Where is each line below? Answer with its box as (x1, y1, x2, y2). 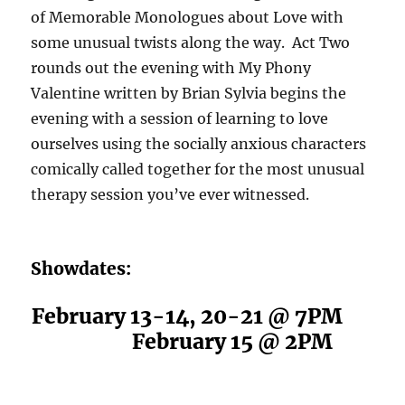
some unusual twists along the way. (31, 33, 293, 52)
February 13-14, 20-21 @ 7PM (31, 302, 374, 329)
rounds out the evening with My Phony (31, 58, 312, 77)
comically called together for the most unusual (31, 159, 365, 178)
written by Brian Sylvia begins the (104, 83, 347, 102)
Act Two (292, 33, 351, 52)
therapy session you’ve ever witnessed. (31, 184, 310, 203)
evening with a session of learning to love (31, 108, 329, 127)
